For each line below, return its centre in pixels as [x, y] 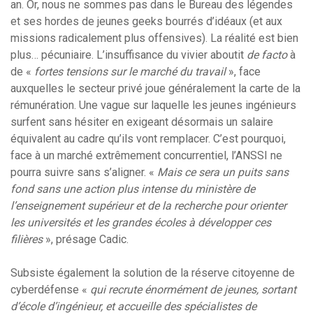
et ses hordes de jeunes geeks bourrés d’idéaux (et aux [146, 22]
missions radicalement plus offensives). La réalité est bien [154, 38]
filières [27, 240]
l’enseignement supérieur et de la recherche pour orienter [148, 206]
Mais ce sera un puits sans [223, 173]
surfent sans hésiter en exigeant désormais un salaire [142, 122]
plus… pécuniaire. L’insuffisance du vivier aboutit [129, 55]
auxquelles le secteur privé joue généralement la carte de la [155, 89]
